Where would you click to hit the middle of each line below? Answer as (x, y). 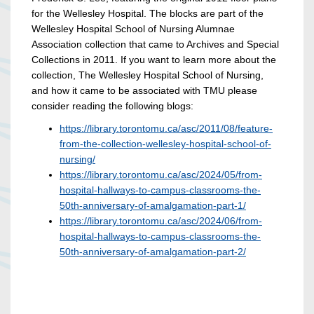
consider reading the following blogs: (112, 106)
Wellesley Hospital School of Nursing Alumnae (133, 29)
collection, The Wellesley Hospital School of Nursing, (148, 75)
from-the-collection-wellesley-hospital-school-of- (165, 144)
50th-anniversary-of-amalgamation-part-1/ (153, 206)
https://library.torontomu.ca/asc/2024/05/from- (161, 175)
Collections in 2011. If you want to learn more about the (154, 60)
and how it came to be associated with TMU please (144, 91)
